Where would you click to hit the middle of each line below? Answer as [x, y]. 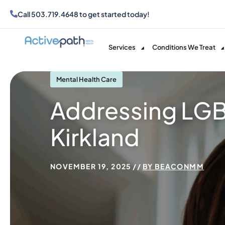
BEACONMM [179, 166]
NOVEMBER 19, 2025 [91, 166]
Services [122, 47]
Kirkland [95, 137]
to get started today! [114, 14]
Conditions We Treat [184, 47]
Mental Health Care [86, 79]
